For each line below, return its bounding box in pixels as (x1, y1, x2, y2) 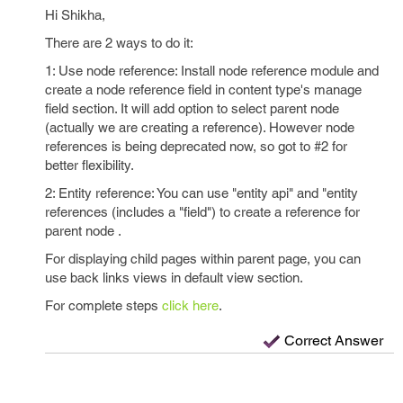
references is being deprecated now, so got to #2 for (45, 139, 347, 154)
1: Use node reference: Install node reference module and (45, 63, 379, 78)
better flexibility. (45, 157, 134, 173)
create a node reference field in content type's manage (45, 82, 362, 97)
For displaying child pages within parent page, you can (45, 251, 361, 266)
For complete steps (45, 298, 162, 313)
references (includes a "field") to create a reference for (45, 204, 360, 219)
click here (162, 298, 219, 313)
